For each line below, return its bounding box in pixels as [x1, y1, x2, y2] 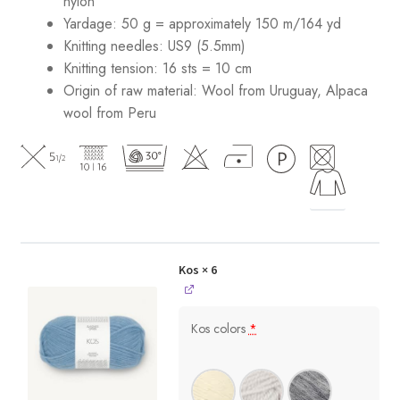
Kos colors [190, 320, 249, 338]
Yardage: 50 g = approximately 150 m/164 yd [62, 13, 341, 35]
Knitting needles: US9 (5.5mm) [62, 36, 246, 57]
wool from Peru [62, 103, 156, 124]
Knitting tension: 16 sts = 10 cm [62, 58, 252, 79]
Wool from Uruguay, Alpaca [201, 80, 368, 102]
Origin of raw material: [62, 80, 197, 102]
